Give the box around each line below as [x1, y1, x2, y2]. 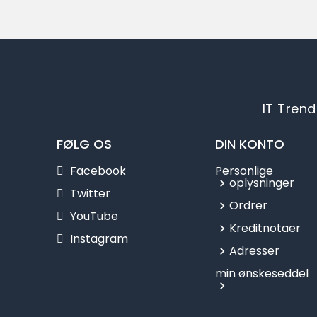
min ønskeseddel [215, 265, 309, 282]
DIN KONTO [215, 135, 284, 154]
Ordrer [229, 197, 267, 214]
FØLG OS [57, 135, 112, 154]
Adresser [229, 243, 279, 260]
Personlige [215, 163, 273, 180]
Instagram [70, 231, 128, 248]
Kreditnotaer [229, 220, 301, 237]
